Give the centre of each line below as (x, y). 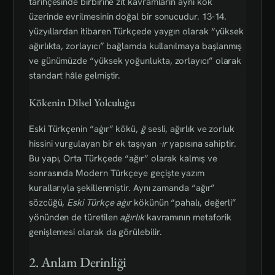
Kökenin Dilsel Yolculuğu (82, 102)
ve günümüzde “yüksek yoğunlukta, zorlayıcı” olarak (135, 61)
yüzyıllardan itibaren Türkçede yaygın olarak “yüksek (137, 32)
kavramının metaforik (188, 218)
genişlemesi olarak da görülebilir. (95, 232)
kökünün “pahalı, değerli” (184, 203)
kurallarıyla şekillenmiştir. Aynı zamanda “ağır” (122, 188)
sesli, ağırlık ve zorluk (190, 129)
